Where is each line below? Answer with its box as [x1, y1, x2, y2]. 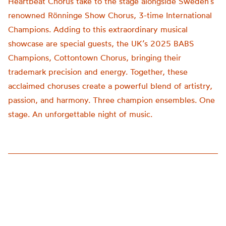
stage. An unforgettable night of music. [8, 109, 152, 119]
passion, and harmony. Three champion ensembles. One [8, 95, 215, 105]
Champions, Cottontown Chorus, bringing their [8, 52, 181, 63]
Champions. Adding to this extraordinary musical [8, 24, 188, 34]
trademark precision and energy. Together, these [8, 67, 188, 77]
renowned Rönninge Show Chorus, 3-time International [8, 10, 212, 20]
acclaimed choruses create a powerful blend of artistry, [8, 81, 212, 91]
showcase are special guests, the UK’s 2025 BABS [8, 38, 194, 48]
